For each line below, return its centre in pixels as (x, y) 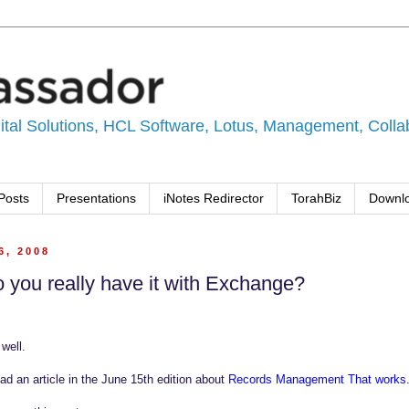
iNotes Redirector (214, 199)
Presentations (96, 199)
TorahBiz (316, 199)
